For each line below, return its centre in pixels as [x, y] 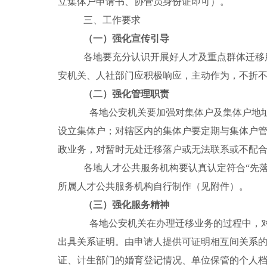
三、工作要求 [112, 20]
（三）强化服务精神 [126, 204]
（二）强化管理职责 [126, 94]
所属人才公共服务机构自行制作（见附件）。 [153, 186]
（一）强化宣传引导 [126, 38]
